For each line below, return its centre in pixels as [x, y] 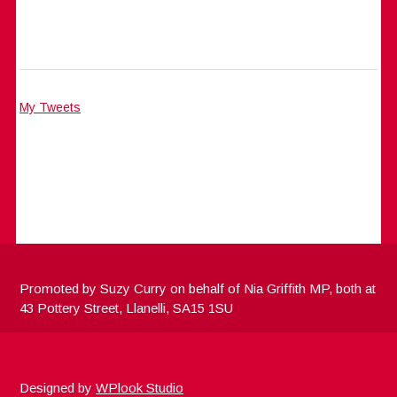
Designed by [58, 387]
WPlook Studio [140, 387]
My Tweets [51, 107]
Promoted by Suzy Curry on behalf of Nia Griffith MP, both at [198, 288]
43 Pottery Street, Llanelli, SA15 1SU [127, 307]
